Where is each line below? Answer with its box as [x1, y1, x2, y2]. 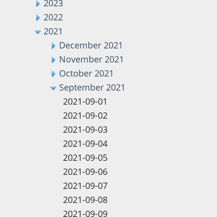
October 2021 [59, 67, 114, 79]
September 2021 [59, 81, 126, 93]
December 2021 [59, 39, 124, 51]
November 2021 [59, 53, 124, 65]
